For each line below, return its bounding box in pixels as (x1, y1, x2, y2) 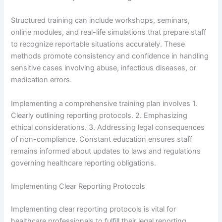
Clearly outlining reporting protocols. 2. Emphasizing (11, 111, 188, 120)
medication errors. (11, 75, 72, 85)
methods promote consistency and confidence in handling (11, 52, 209, 61)
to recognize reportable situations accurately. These (11, 40, 185, 49)
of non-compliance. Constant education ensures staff (11, 134, 193, 144)
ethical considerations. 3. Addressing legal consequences (11, 122, 205, 132)
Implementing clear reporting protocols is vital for (11, 204, 176, 214)
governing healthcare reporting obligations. (11, 158, 157, 167)
